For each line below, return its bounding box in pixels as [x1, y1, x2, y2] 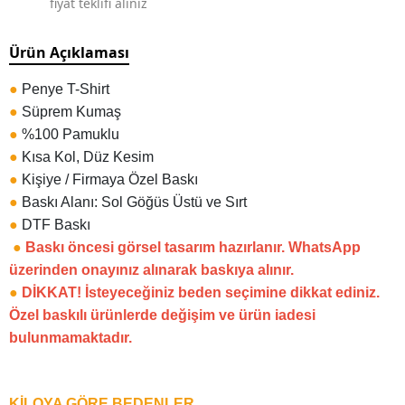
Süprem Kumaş [22, 104, 121, 119]
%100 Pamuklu [22, 127, 119, 142]
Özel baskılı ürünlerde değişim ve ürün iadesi [9, 307, 316, 323]
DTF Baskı [18, 217, 90, 232]
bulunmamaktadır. [9, 330, 136, 345]
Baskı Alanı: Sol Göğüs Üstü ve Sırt [18, 194, 247, 210]
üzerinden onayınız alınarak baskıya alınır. [9, 262, 297, 278]
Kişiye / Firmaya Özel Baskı [18, 172, 198, 187]
